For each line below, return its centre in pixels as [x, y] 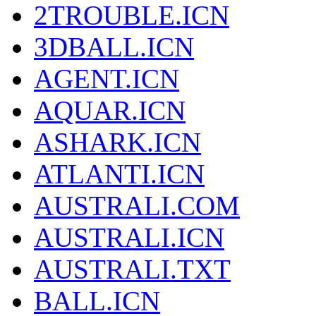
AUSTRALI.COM [137, 206]
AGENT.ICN [107, 79]
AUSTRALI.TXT [132, 269]
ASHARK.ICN [117, 142]
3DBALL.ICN [114, 47]
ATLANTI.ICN [119, 174]
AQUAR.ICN [110, 111]
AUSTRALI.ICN [129, 238]
